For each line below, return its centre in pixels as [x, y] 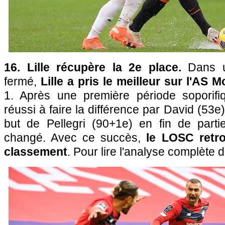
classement [36, 152]
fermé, [22, 81]
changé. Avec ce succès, [75, 138]
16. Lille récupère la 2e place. [96, 67]
